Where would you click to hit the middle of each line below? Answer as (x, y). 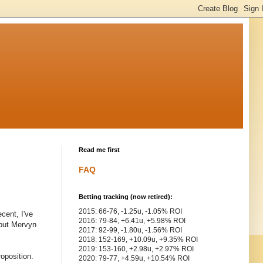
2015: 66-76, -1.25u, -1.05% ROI (130, 212)
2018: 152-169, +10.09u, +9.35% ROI (138, 240)
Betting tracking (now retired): (126, 197)
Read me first (99, 150)
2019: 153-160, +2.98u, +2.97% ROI (136, 249)
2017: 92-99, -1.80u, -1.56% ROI (130, 230)
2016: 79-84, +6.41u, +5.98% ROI (132, 221)
